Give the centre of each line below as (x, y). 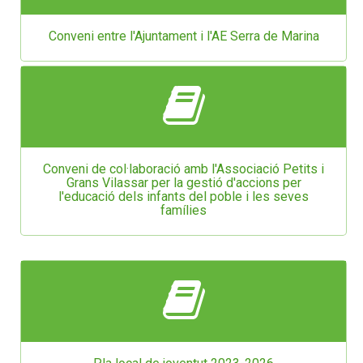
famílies (184, 210)
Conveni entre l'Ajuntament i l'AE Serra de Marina (184, 36)
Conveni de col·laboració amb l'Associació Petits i (184, 169)
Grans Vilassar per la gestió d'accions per (184, 182)
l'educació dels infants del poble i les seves (184, 196)
